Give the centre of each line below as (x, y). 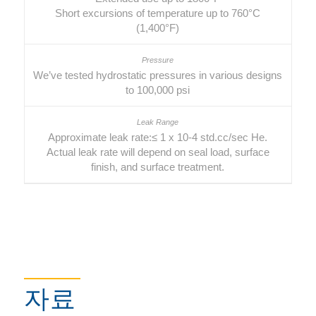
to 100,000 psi (158, 90)
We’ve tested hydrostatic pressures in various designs (158, 75)
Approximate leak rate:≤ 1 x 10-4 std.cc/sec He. (158, 138)
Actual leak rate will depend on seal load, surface (158, 152)
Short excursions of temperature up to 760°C (158, 13)
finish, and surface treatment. (158, 167)
